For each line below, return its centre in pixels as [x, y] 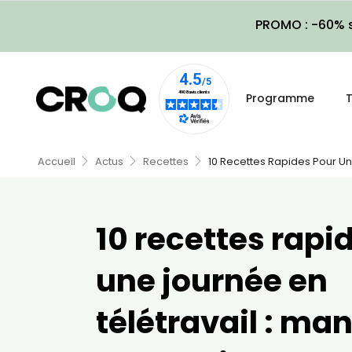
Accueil [57, 161]
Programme [280, 98]
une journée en [212, 281]
